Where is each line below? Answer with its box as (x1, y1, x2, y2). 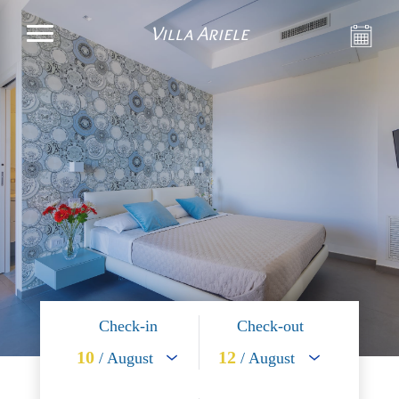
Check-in (98, 317, 158, 335)
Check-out (237, 317, 305, 335)
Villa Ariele (151, 20, 248, 45)
